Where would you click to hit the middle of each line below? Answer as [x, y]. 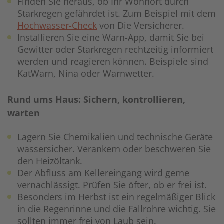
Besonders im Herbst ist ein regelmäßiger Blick [116, 197]
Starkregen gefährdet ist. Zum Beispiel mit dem [117, 14]
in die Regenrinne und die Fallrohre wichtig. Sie [117, 209]
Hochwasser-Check [57, 26]
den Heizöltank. [50, 161]
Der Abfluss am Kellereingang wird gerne [103, 173]
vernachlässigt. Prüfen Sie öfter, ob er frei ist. [112, 185]
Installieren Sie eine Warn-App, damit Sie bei [111, 38]
